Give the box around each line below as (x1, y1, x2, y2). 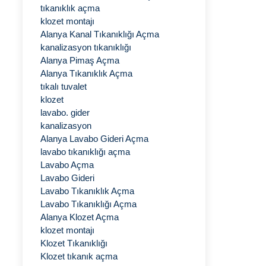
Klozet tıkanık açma (40, 251, 118, 261)
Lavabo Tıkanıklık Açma (40, 186, 134, 196)
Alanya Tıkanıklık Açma (40, 68, 132, 78)
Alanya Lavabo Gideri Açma (40, 134, 148, 144)
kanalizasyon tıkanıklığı (40, 42, 131, 52)
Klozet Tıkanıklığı (40, 238, 107, 248)
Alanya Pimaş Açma (40, 55, 119, 65)
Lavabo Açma (40, 160, 94, 170)
